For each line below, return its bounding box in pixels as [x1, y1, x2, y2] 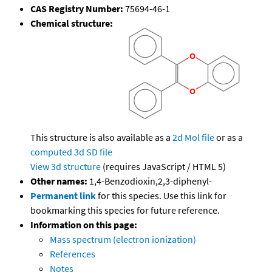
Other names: [30, 175, 87, 188]
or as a [214, 131, 243, 144]
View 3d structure [30, 160, 101, 173]
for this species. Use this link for [98, 189, 226, 202]
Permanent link [30, 189, 96, 202]
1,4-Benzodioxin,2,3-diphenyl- [87, 175, 212, 188]
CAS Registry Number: [30, 2, 123, 15]
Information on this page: [30, 219, 137, 231]
